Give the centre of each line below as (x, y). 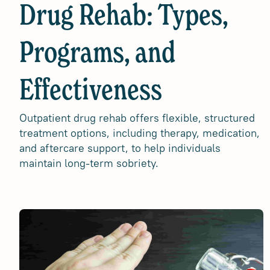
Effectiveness (91, 92)
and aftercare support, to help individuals (120, 148)
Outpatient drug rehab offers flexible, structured (137, 118)
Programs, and (97, 54)
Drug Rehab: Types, (124, 17)
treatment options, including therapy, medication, (140, 133)
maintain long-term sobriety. (89, 163)
